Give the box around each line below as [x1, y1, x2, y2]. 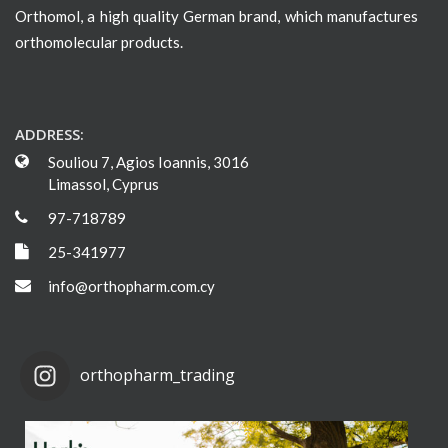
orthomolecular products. [15, 32, 183, 51]
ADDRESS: [15, 124, 84, 145]
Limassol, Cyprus [48, 175, 159, 194]
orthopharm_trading [80, 364, 235, 387]
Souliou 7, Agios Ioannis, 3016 [48, 153, 249, 172]
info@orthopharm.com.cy [48, 277, 215, 296]
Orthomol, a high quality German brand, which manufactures [15, 6, 418, 25]
